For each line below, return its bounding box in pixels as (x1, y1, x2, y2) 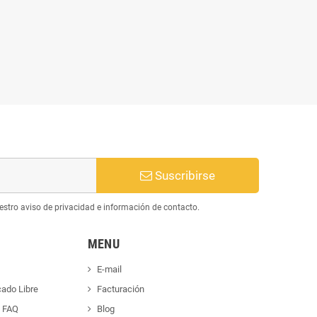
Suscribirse (151, 168, 215, 183)
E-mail (96, 263, 122, 275)
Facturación (96, 283, 144, 294)
